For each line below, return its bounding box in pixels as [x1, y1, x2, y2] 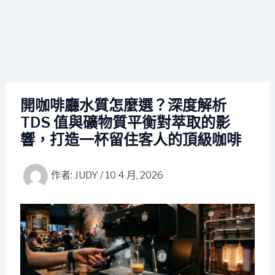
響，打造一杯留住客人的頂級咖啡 [20, 131, 241, 149]
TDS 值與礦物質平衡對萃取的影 [20, 114, 230, 131]
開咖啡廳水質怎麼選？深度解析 [20, 96, 227, 114]
